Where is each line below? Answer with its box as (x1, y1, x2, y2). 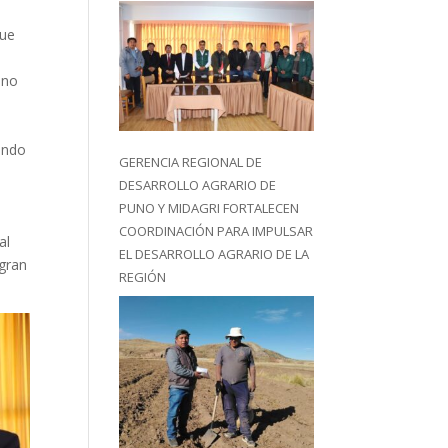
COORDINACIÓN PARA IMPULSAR (119, 222, 314, 241)
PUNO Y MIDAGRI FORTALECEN (119, 199, 300, 218)
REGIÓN (119, 268, 167, 287)
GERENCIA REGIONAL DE (119, 153, 263, 172)
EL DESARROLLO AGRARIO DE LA (119, 245, 310, 264)
